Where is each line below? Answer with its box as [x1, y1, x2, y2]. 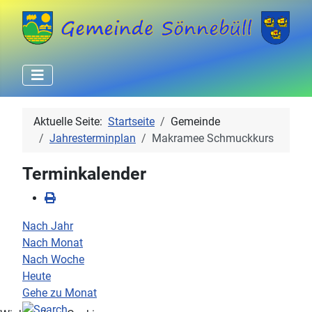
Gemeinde [171, 114, 220, 128]
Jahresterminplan [49, 131, 136, 145]
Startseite [108, 114, 155, 128]
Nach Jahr [22, 219, 73, 233]
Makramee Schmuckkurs [152, 131, 274, 145]
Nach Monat [22, 235, 83, 249]
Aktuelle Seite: [33, 114, 108, 128]
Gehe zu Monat [22, 286, 97, 299]
